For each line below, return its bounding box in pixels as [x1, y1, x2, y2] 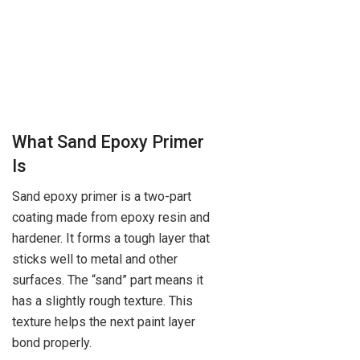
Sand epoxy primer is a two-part [12, 189, 191, 205]
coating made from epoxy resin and [12, 210, 210, 226]
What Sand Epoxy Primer [12, 131, 204, 152]
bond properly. [12, 335, 92, 351]
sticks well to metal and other [12, 252, 178, 268]
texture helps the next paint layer [12, 314, 195, 330]
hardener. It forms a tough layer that [12, 231, 210, 247]
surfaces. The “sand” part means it [12, 272, 203, 288]
